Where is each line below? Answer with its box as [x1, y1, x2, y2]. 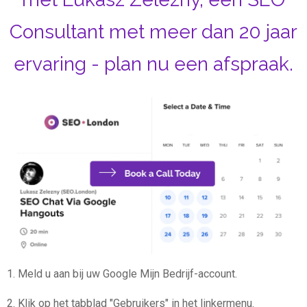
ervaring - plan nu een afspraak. [14, 53, 293, 75]
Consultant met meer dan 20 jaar [10, 21, 297, 43]
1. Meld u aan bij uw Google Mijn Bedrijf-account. [7, 267, 237, 281]
